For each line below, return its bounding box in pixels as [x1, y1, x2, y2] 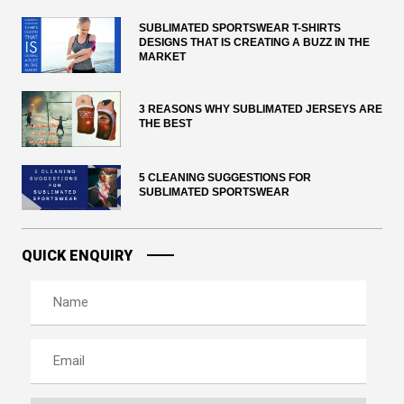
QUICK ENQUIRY [22, 246, 133, 264]
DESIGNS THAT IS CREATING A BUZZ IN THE [139, 35, 370, 49]
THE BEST [139, 116, 192, 130]
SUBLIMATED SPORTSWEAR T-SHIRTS [139, 21, 341, 34]
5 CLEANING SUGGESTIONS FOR [139, 170, 311, 184]
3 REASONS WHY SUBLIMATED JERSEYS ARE [139, 102, 382, 115]
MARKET [139, 50, 186, 63]
